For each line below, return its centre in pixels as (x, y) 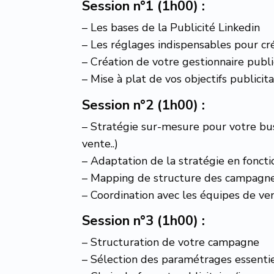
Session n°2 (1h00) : (144, 106)
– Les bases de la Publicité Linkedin (171, 28)
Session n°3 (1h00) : (144, 221)
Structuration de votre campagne (174, 243)
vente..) (100, 144)
